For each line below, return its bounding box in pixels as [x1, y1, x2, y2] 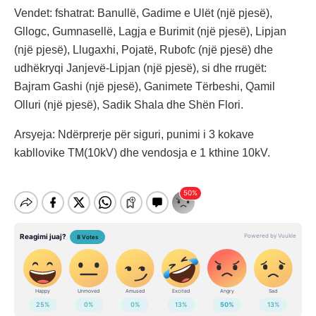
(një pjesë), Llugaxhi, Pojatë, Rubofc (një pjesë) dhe [14, 44, 273, 56]
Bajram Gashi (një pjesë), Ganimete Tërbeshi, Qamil [14, 80, 275, 93]
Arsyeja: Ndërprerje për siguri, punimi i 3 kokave [14, 128, 254, 141]
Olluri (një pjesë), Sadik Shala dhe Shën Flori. [14, 99, 243, 111]
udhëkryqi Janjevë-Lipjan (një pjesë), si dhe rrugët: [14, 62, 267, 75]
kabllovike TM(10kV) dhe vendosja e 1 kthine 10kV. [14, 147, 270, 159]
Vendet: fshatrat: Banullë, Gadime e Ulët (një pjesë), [14, 7, 272, 20]
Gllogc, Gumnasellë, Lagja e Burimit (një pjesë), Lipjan [14, 25, 286, 38]
